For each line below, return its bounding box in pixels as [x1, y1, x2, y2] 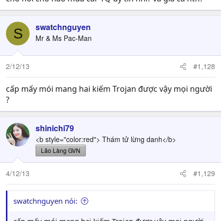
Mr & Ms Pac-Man [36, 33, 92, 43]
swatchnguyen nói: [13, 196, 77, 206]
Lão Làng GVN [41, 146, 80, 154]
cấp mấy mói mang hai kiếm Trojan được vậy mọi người [6, 83, 212, 94]
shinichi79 [36, 122, 74, 134]
